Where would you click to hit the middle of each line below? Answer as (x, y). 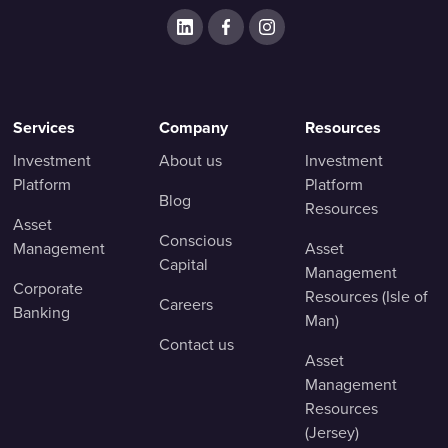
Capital (183, 265)
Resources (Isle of (366, 297)
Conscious (195, 241)
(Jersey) (332, 433)
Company (193, 128)
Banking (41, 313)
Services (44, 128)
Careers (186, 305)
